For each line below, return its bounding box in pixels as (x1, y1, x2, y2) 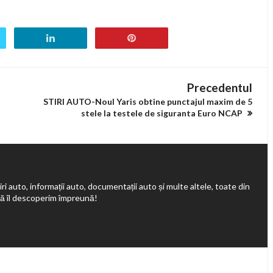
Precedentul (187, 80, 252, 94)
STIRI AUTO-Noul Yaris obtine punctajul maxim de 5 (43, 96, 252, 107)
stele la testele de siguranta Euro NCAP (81, 108, 244, 118)
